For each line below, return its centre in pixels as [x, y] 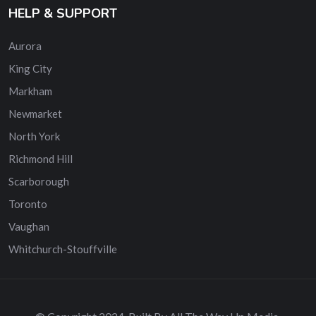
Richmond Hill [41, 158]
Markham [30, 91]
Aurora [25, 45]
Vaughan [29, 226]
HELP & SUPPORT [63, 13]
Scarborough [39, 181]
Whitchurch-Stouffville [63, 249]
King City [30, 68]
